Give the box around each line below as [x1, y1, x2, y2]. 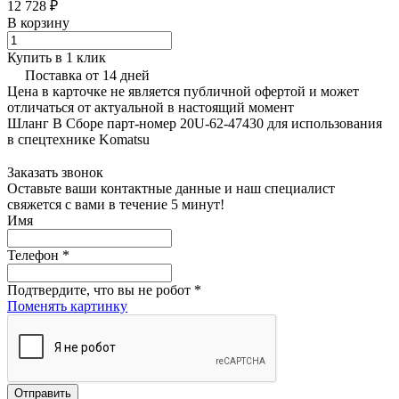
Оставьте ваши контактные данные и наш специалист [7, 180, 335, 196]
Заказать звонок [7, 164, 103, 180]
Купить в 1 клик [7, 49, 106, 65]
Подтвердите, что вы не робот [7, 281, 194, 297]
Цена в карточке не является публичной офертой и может [7, 83, 359, 99]
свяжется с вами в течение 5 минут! [7, 196, 224, 212]
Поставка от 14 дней [25, 67, 150, 83]
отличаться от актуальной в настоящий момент [7, 99, 294, 115]
